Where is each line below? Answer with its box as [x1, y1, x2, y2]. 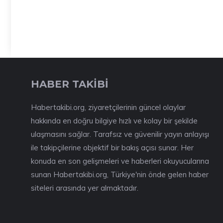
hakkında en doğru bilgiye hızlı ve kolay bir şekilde [31, 116, 198, 125]
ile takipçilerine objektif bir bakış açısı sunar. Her [31, 143, 194, 152]
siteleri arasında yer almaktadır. [31, 183, 138, 193]
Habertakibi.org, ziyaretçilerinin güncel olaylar [31, 103, 186, 112]
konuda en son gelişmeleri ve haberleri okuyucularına [31, 156, 209, 166]
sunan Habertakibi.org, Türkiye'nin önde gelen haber [31, 170, 209, 179]
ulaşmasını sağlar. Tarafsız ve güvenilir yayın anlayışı [31, 129, 209, 139]
